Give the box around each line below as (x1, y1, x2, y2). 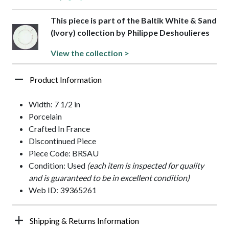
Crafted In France (29, 124, 90, 134)
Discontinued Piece (29, 136, 96, 146)
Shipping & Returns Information (30, 216, 139, 226)
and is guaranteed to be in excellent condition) (29, 173, 190, 183)
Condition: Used (29, 161, 87, 171)
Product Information (30, 75, 102, 85)
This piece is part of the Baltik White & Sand (50, 15, 217, 26)
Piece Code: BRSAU (29, 148, 99, 158)
